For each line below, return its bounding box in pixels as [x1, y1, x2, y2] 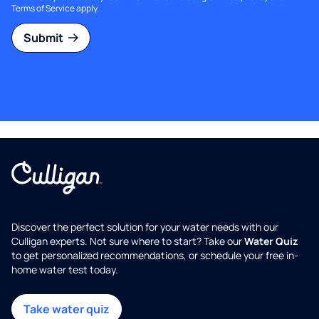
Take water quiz [23, 301, 110, 317]
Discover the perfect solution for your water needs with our [11, 220, 278, 234]
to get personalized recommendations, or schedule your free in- [11, 249, 298, 262]
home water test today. [11, 263, 118, 276]
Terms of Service [11, 2, 75, 15]
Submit [23, 30, 66, 46]
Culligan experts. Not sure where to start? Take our [11, 234, 244, 248]
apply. [75, 2, 99, 15]
